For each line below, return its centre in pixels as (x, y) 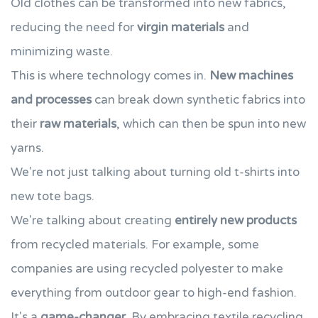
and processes (51, 100)
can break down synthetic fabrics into (198, 100)
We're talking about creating (93, 220)
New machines (251, 76)
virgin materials (181, 27)
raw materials (78, 124)
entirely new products (236, 220)
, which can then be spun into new (211, 124)
